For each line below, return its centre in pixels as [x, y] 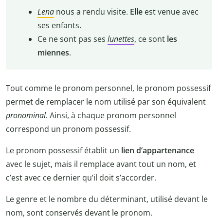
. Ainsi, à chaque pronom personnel [111, 115]
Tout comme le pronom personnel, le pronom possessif [108, 88]
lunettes [121, 39]
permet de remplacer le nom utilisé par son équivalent [106, 101]
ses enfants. [59, 26]
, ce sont [150, 39]
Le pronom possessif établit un [64, 150]
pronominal [26, 115]
